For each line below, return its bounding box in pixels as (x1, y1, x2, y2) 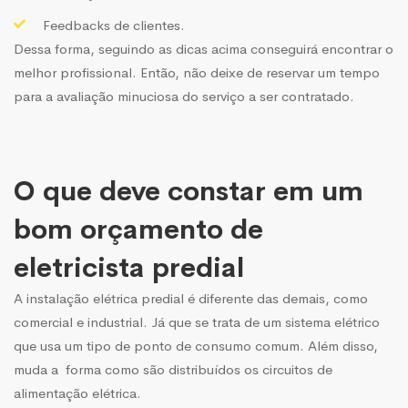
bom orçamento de (14, 211, 263, 247)
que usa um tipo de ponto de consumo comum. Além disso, (14, 336, 378, 354)
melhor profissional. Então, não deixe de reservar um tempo (14, 63, 380, 81)
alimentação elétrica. (14, 383, 141, 402)
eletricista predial (14, 250, 244, 285)
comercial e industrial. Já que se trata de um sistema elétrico (14, 312, 380, 331)
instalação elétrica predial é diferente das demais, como (26, 289, 368, 307)
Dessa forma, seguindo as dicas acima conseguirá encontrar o (14, 39, 393, 57)
